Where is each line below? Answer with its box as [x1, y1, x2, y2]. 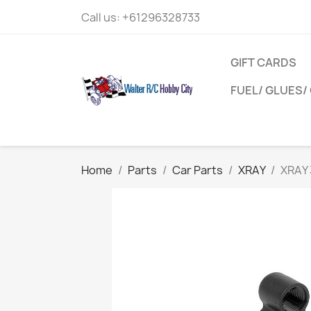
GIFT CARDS [230, 55, 296, 70]
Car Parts [172, 162, 223, 178]
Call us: [81, 10, 122, 25]
